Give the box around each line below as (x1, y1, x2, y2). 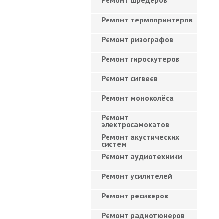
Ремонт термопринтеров (101, 15, 193, 24)
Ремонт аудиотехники (101, 152, 182, 161)
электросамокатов (101, 119, 169, 129)
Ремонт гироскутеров (101, 54, 179, 64)
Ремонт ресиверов (101, 191, 168, 200)
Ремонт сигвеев (101, 73, 158, 83)
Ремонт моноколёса (101, 93, 174, 103)
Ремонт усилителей (101, 171, 172, 181)
